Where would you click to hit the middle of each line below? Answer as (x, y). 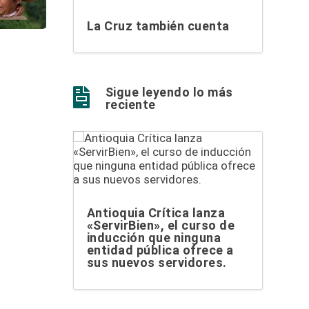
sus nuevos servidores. (157, 262)
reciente (130, 105)
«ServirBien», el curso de (161, 225)
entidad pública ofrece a (160, 250)
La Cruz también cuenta (158, 26)
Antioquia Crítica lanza (156, 212)
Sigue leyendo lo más (169, 92)
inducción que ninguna (154, 237)
